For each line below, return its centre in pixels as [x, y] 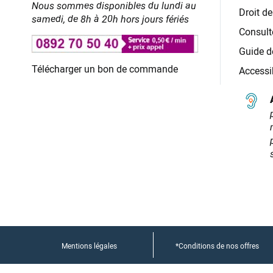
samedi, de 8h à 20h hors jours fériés [110, 19]
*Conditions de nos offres [217, 246]
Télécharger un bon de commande [105, 69]
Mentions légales [89, 246]
